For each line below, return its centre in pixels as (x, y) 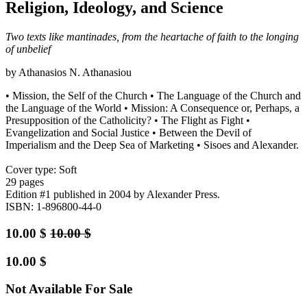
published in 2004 (92, 195)
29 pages (25, 182)
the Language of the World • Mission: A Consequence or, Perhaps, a (152, 108)
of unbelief (28, 49)
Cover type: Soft (41, 170)
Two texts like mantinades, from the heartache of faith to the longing (152, 37)
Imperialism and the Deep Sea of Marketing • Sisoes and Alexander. (152, 145)
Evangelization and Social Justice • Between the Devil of (128, 133)
